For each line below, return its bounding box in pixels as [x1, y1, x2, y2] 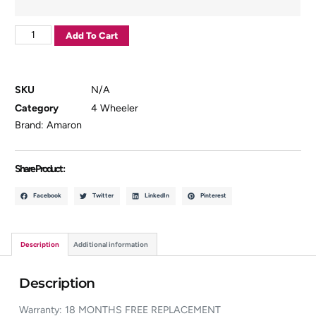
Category [15, 102, 59, 115]
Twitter [92, 192, 114, 200]
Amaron [47, 119, 83, 131]
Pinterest [200, 192, 226, 200]
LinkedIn [144, 192, 169, 200]
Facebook [33, 192, 62, 200]
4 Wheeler [91, 102, 139, 115]
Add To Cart [65, 29, 118, 41]
